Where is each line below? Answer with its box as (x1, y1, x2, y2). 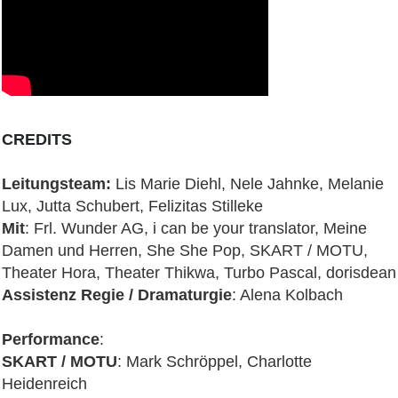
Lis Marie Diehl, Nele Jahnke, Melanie (111, 174, 384, 193)
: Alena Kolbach (232, 285, 343, 304)
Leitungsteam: (2, 174, 111, 193)
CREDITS (2, 130, 72, 148)
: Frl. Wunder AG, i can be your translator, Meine (25, 219, 367, 237)
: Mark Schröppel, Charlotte (117, 352, 312, 370)
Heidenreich (2, 374, 87, 393)
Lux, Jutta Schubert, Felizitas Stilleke (2, 196, 263, 215)
